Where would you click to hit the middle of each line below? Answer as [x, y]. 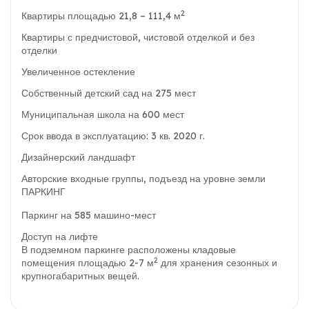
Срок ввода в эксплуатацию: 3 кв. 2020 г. [113, 136]
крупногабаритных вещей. [80, 276]
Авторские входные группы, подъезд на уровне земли [143, 179]
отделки [39, 51]
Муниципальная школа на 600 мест [103, 115]
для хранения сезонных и [218, 263]
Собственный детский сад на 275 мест [109, 93]
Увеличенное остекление [78, 72]
